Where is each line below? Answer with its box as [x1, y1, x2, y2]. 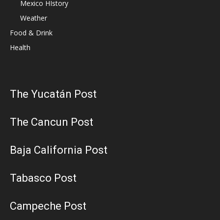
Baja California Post [10, 143, 108, 156]
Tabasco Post [10, 171, 77, 184]
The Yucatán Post [10, 87, 97, 100]
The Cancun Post [10, 115, 93, 128]
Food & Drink [10, 27, 53, 37]
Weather [20, 13, 47, 23]
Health [10, 42, 30, 52]
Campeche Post [10, 199, 86, 212]
